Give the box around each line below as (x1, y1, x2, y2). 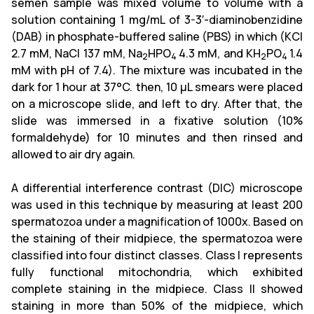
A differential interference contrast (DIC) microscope (11, 180, 303, 196)
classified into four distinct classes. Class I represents (11, 247, 303, 263)
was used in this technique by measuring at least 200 (11, 197, 303, 212)
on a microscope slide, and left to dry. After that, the (11, 96, 303, 111)
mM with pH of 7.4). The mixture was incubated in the (11, 62, 303, 78)
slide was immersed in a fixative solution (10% (11, 113, 303, 128)
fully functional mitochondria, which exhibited (11, 264, 303, 280)
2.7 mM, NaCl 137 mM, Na (11, 46, 142, 61)
